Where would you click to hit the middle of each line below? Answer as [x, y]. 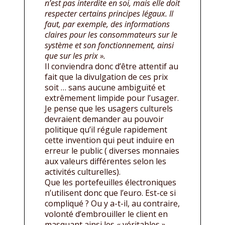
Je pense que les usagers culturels [109, 108]
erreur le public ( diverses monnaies [112, 150]
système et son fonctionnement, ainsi [109, 45]
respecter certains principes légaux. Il [109, 13]
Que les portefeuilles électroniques [110, 182]
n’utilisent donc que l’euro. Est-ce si [110, 193]
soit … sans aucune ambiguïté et [105, 87]
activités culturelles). [83, 172]
